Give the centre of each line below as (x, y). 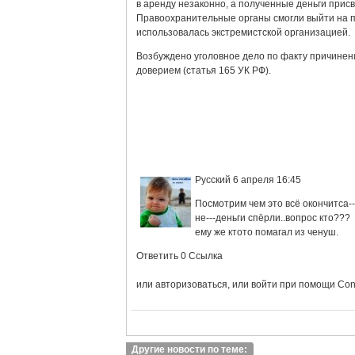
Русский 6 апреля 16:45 (248, 180)
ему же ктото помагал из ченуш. (267, 232)
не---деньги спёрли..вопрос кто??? (273, 218)
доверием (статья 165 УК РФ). (204, 71)
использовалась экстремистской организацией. (243, 32)
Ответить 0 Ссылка (179, 256)
